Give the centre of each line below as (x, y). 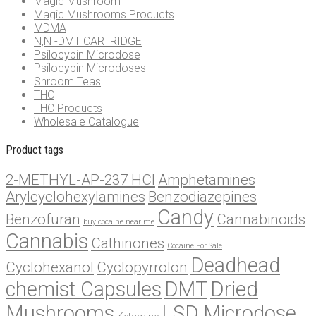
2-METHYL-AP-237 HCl (80, 180)
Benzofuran (43, 220)
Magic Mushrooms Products (104, 14)
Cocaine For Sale (195, 246)
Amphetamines (207, 180)
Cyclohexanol (50, 268)
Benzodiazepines (202, 197)
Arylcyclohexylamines (75, 197)
